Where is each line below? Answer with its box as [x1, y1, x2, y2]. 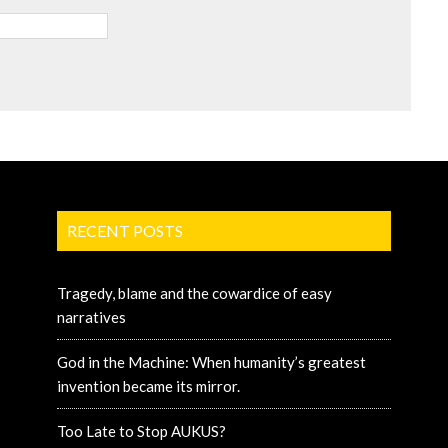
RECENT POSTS [67, 221, 184, 241]
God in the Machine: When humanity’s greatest [57, 353, 367, 372]
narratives [57, 308, 127, 327]
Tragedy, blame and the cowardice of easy [57, 284, 333, 303]
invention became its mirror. [57, 377, 241, 396]
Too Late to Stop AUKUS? [57, 422, 227, 441]
